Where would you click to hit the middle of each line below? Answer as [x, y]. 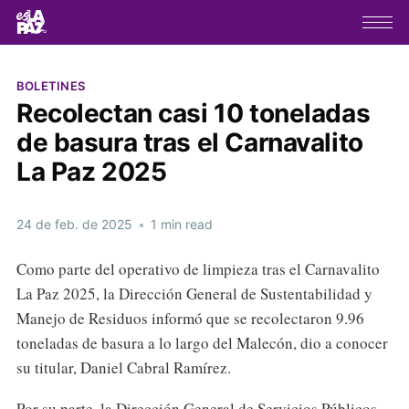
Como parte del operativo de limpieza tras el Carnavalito [198, 268]
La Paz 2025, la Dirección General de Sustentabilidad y [194, 293]
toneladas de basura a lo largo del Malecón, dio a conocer [202, 342]
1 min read [179, 224]
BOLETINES [51, 85]
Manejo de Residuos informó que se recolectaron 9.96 [190, 318]
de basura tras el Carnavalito [189, 142]
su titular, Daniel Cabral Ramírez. [123, 367]
